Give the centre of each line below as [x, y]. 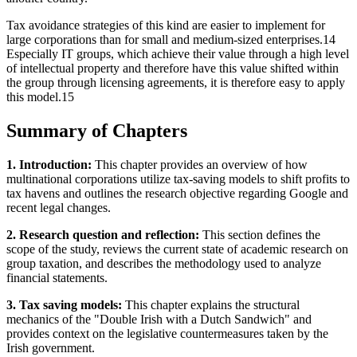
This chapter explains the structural [211, 304]
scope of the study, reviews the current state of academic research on [177, 249]
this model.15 [40, 97]
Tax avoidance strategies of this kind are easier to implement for [166, 25]
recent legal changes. [59, 207]
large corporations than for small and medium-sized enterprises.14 [171, 40]
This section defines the [260, 234]
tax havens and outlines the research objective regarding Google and [177, 193]
